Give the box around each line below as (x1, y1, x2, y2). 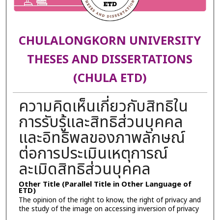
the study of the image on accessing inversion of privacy (18, 203, 199, 214)
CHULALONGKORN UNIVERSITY (19, 32, 201, 51)
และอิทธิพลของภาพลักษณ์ (18, 126, 185, 150)
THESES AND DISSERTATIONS (27, 51, 193, 69)
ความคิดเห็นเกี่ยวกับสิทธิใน (18, 94, 188, 118)
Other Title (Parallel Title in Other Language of (18, 178, 192, 190)
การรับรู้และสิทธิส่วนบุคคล (18, 110, 183, 134)
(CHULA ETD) (73, 70, 147, 88)
